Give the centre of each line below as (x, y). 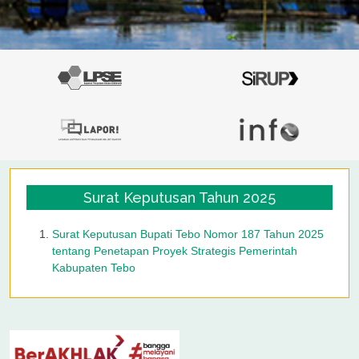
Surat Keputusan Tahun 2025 (179, 198)
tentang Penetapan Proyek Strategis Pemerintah (175, 251)
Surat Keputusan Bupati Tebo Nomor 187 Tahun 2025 (188, 234)
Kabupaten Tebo (94, 268)
